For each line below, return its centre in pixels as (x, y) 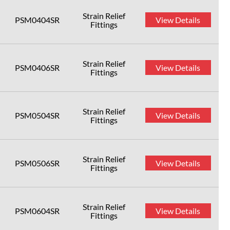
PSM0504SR (37, 115)
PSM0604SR (37, 211)
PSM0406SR (37, 68)
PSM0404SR (37, 20)
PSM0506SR (37, 163)
